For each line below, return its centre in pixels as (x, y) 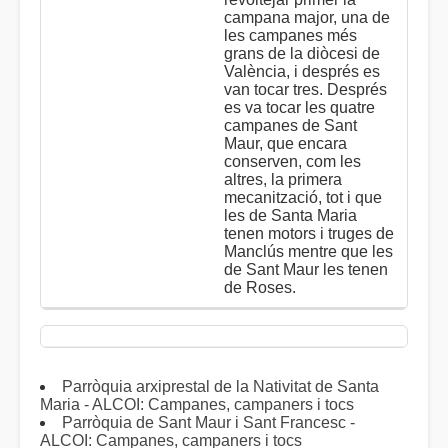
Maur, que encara (285, 143)
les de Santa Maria (290, 215)
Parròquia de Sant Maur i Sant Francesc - (208, 422)
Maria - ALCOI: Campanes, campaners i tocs (197, 404)
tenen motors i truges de (309, 233)
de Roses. (260, 287)
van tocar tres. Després (305, 89)
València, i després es (302, 71)
